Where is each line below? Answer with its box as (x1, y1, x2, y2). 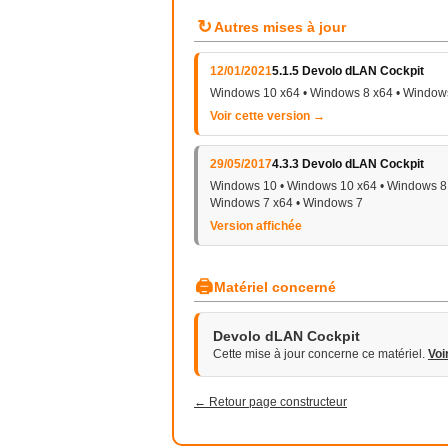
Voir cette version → (210, 109, 325, 123)
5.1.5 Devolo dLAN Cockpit (272, 64, 424, 78)
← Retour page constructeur (194, 395, 347, 409)
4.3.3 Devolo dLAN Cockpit (272, 157, 424, 171)
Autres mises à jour (214, 19, 346, 35)
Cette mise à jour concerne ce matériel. (213, 347, 428, 361)
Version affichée (210, 219, 302, 233)
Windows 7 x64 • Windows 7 (210, 196, 363, 210)
